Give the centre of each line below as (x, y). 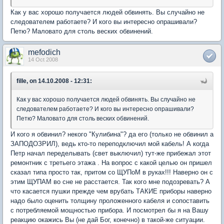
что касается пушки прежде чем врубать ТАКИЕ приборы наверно (111, 191)
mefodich (44, 52)
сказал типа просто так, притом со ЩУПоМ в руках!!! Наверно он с (112, 172)
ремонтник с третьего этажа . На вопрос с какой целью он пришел (111, 162)
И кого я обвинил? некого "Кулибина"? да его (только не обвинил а (112, 134)
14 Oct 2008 (43, 59)
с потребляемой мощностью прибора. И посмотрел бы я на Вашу (109, 210)
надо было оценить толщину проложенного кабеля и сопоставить (110, 200)
